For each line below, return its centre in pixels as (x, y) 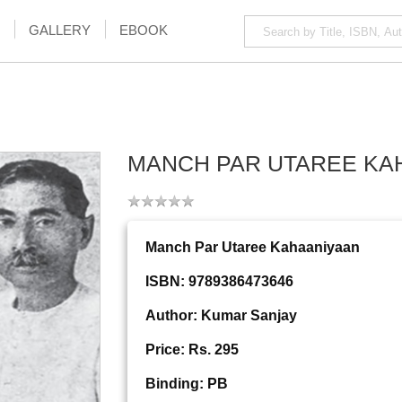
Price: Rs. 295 (192, 350)
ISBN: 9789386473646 (219, 282)
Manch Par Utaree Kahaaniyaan (252, 248)
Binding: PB (186, 384)
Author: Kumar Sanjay (221, 316)
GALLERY (60, 30)
